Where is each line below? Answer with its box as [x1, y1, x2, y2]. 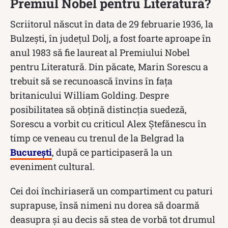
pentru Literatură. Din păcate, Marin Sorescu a [10, 60, 208, 73]
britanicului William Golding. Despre [10, 89, 169, 101]
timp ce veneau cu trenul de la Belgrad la [10, 131, 184, 144]
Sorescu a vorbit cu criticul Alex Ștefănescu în [10, 117, 207, 130]
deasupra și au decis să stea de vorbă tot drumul [10, 213, 215, 225]
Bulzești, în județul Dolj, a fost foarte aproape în [10, 32, 211, 44]
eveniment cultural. [10, 160, 95, 173]
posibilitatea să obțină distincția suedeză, [10, 103, 187, 116]
